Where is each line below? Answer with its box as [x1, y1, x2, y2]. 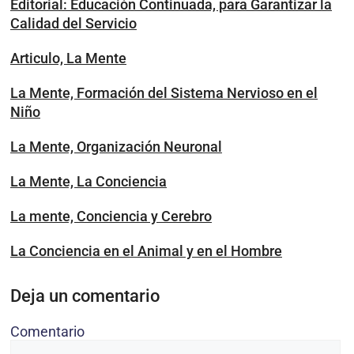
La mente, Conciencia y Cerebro [10, 208, 212, 224]
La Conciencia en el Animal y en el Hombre [10, 243, 282, 259]
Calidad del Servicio [10, 15, 137, 32]
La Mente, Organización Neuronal [10, 138, 222, 155]
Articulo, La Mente [10, 50, 126, 66]
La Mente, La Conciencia [10, 173, 167, 190]
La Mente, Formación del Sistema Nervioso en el [10, 85, 318, 101]
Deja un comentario [10, 286, 160, 306]
